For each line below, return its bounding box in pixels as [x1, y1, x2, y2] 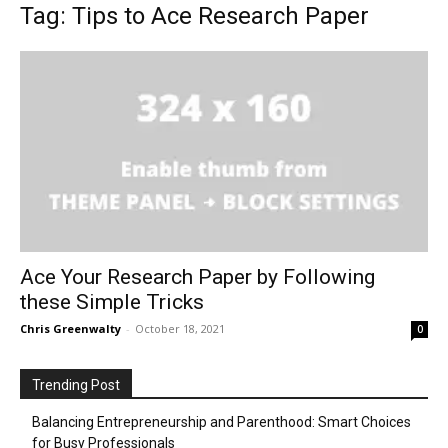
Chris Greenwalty [20, 321, 121, 337]
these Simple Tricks [20, 290, 204, 315]
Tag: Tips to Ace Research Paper [20, 2, 369, 30]
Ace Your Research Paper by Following [20, 265, 375, 290]
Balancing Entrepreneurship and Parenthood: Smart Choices [32, 414, 411, 431]
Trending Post [32, 377, 120, 394]
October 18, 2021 [135, 321, 225, 337]
